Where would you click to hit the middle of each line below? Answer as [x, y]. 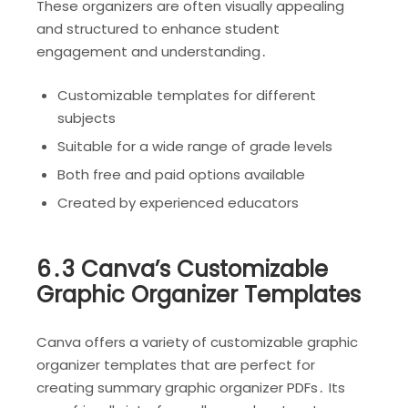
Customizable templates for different [186, 96]
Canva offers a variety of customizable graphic [197, 342]
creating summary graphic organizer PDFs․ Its [191, 388]
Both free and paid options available [181, 175]
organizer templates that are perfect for [176, 365]
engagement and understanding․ [152, 51]
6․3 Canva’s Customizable [182, 270]
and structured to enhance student [158, 28]
